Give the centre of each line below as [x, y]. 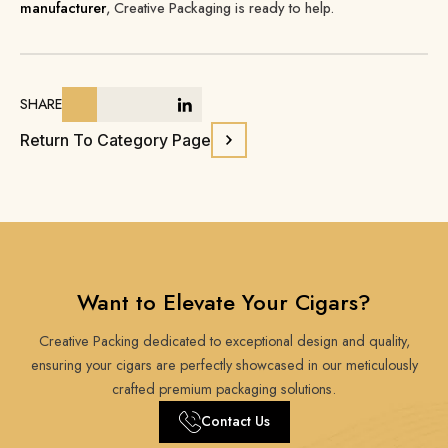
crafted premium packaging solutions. [224, 388]
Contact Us [235, 421]
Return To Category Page [115, 139]
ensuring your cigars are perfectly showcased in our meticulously [224, 364]
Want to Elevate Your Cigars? [224, 301]
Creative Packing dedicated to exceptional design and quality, [224, 340]
